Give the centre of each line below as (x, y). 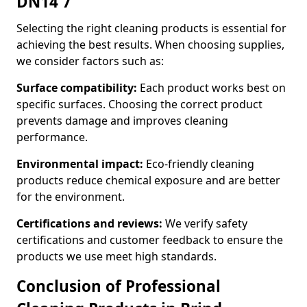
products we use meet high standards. (116, 256)
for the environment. (71, 197)
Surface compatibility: (77, 88)
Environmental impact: (80, 164)
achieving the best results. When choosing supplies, (150, 45)
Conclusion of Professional (119, 286)
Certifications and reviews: (89, 223)
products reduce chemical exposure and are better (148, 180)
